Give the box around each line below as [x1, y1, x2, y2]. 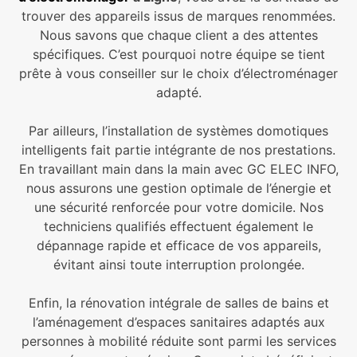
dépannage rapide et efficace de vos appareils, [36, 237, 321, 254]
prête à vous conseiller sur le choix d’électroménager [19, 65, 338, 82]
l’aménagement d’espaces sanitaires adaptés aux [32, 314, 325, 331]
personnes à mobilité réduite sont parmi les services [21, 333, 336, 350]
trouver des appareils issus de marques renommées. [22, 8, 335, 25]
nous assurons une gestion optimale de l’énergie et [25, 180, 331, 197]
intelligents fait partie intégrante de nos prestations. [22, 142, 335, 159]
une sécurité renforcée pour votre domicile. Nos [33, 199, 324, 216]
